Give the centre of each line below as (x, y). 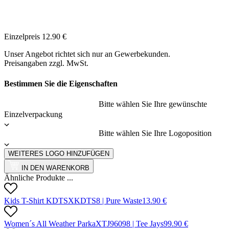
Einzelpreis (23, 37)
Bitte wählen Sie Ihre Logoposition (155, 133)
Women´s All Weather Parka (50, 223)
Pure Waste (124, 200)
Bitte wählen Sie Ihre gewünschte (153, 104)
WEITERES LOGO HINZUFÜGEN (59, 153)
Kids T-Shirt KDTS (36, 200)
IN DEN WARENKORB (54, 168)
